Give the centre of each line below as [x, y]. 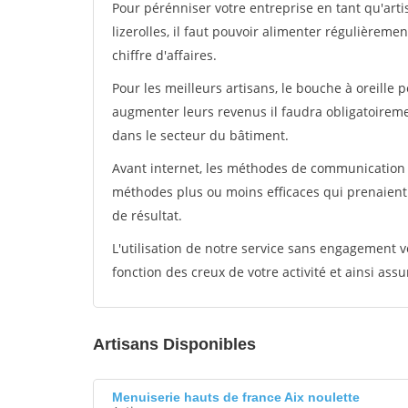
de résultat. [147, 215]
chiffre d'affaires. [164, 55]
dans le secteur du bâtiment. [200, 135]
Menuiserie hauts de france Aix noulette [236, 397]
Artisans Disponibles [174, 344]
